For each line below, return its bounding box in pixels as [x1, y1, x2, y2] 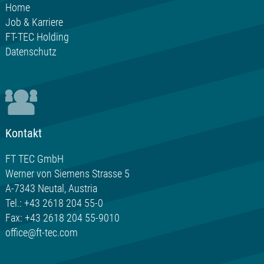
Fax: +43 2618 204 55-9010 [5, 212, 120, 225]
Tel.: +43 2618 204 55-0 [5, 197, 103, 210]
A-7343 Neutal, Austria [5, 182, 97, 195]
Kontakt [5, 126, 42, 140]
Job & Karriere [5, 16, 63, 29]
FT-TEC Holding [5, 31, 69, 44]
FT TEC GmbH [5, 153, 64, 166]
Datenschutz [5, 45, 57, 58]
